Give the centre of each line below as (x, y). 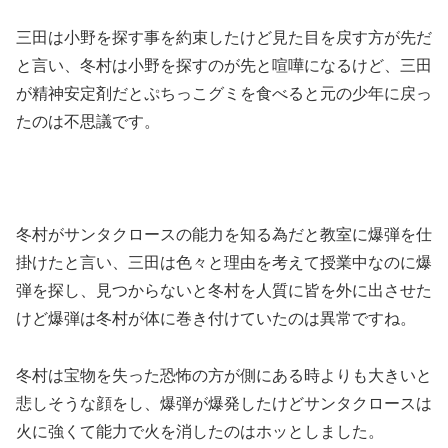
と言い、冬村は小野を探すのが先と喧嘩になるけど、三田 (224, 65)
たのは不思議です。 (88, 121)
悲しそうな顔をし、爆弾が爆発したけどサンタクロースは (224, 404)
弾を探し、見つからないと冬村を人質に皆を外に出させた (224, 291)
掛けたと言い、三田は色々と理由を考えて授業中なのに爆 (224, 263)
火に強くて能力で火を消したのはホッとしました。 (200, 432)
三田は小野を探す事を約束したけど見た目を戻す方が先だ (224, 37)
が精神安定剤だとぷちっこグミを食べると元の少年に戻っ (224, 93)
